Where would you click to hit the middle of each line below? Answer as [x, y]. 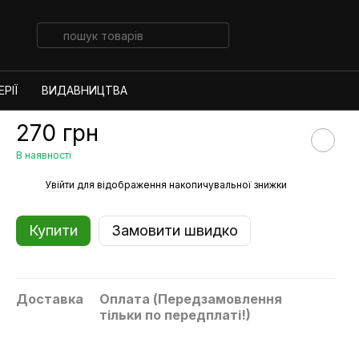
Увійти [60, 184]
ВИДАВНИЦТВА [84, 90]
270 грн [57, 133]
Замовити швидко [175, 230]
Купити [53, 230]
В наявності [44, 155]
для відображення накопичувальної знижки [181, 184]
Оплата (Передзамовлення [191, 299]
